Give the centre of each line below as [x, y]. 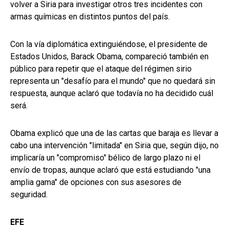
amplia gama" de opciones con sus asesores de [96, 182]
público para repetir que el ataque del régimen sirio [101, 69]
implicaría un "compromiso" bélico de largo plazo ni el [105, 158]
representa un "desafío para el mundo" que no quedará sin [113, 81]
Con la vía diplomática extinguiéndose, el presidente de [109, 44]
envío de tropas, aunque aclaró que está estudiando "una [110, 170]
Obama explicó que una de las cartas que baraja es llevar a [114, 133]
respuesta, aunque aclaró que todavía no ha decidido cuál [112, 94]
